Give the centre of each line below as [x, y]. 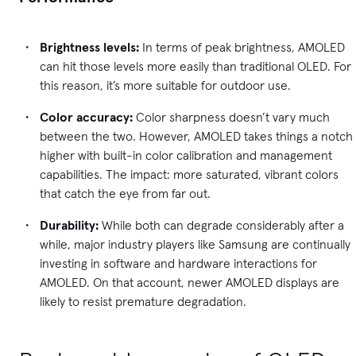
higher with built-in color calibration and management [186, 155]
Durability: [71, 225]
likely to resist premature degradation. [143, 302]
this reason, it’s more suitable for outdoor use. [165, 85]
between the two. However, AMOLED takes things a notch [196, 136]
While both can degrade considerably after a [223, 225]
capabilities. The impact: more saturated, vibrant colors [189, 174]
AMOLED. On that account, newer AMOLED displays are [190, 282]
